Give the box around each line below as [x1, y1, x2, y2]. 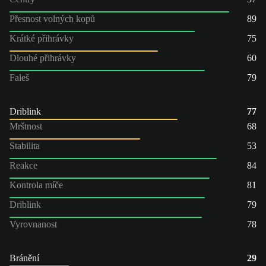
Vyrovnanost [9, 218, 57, 229]
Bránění [9, 252, 39, 263]
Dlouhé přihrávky [9, 52, 76, 63]
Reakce [9, 160, 37, 170]
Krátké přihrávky [9, 33, 74, 43]
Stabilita [9, 140, 40, 151]
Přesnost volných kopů [9, 13, 95, 24]
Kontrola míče [9, 179, 63, 190]
